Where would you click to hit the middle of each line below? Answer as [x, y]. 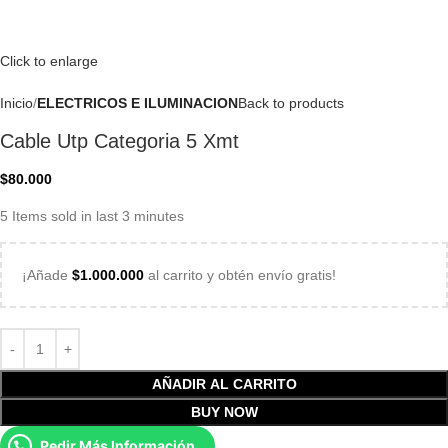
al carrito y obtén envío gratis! [240, 275]
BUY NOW [224, 412]
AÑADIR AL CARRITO [224, 384]
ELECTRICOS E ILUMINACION [137, 103]
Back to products [291, 103]
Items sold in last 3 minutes [98, 216]
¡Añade [47, 275]
